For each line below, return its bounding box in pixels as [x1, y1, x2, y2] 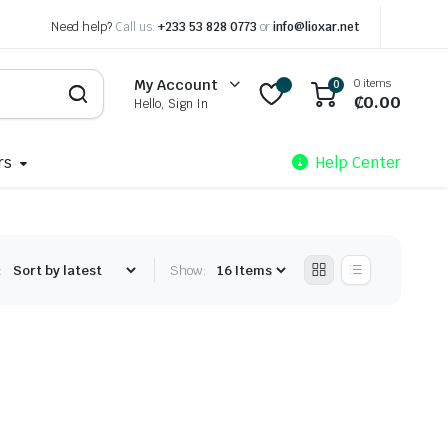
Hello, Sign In [134, 96, 209, 112]
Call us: [115, 19, 155, 35]
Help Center [316, 153, 401, 172]
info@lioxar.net [273, 19, 360, 35]
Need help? [50, 19, 116, 35]
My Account [134, 76, 219, 94]
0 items [354, 75, 391, 90]
